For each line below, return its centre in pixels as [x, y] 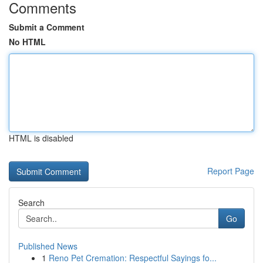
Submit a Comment [47, 27]
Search [31, 203]
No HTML [27, 42]
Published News [48, 246]
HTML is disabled [41, 138]
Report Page [231, 171]
